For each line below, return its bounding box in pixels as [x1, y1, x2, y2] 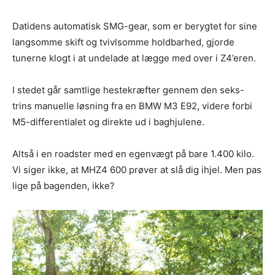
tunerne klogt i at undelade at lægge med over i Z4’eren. [12, 52, 256, 64]
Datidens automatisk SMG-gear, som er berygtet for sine [12, 20, 257, 32]
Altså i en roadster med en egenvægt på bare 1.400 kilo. [12, 147, 254, 160]
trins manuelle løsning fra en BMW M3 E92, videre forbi [12, 99, 252, 112]
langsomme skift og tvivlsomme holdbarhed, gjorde [12, 36, 234, 48]
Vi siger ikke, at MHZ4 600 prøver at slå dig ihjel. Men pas [12, 163, 261, 176]
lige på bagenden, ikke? [12, 179, 115, 192]
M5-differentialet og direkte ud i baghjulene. [12, 115, 204, 128]
